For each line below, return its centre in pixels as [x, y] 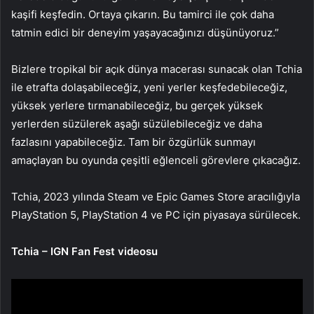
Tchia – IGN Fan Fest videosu [84, 251]
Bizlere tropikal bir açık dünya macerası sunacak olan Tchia [157, 69]
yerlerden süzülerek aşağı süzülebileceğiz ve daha [137, 123]
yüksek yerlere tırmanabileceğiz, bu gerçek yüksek [137, 105]
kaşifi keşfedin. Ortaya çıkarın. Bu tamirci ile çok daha [143, 14]
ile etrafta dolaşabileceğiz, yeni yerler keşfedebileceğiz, [149, 87]
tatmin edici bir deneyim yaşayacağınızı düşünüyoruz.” [145, 32]
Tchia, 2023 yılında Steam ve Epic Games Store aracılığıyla [156, 196]
